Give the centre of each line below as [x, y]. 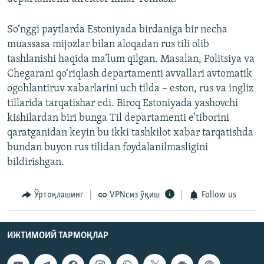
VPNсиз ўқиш [135, 195]
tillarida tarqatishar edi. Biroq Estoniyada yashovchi [123, 104]
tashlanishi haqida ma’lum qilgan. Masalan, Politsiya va [131, 60]
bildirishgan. [36, 163]
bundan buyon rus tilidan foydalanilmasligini [108, 148]
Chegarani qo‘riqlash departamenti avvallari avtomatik [130, 74]
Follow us [219, 195]
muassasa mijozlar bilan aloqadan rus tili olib [108, 45]
